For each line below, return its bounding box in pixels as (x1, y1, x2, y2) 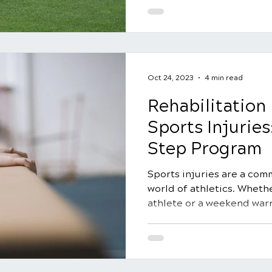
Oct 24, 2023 (148, 73, 194, 82)
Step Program (148, 138, 262, 159)
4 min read (205, 73, 243, 82)
